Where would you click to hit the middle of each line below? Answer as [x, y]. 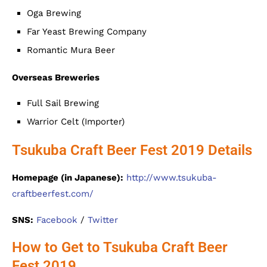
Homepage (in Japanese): [68, 178]
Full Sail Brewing [63, 103]
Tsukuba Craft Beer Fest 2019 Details [132, 150]
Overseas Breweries [56, 77]
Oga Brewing [54, 13]
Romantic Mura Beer [71, 50]
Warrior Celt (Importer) [76, 122]
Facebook [57, 220]
